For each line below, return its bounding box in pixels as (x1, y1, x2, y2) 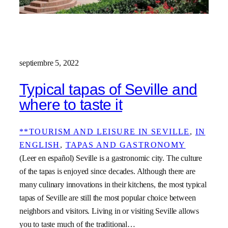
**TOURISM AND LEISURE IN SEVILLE (19, 126, 190, 136)
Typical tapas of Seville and (19, 81, 197, 98)
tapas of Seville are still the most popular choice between (19, 192, 196, 203)
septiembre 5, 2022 (19, 58, 79, 68)
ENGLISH (19, 139, 60, 150)
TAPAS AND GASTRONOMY (65, 139, 186, 150)
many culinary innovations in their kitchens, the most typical (19, 179, 207, 189)
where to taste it (19, 96, 122, 113)
